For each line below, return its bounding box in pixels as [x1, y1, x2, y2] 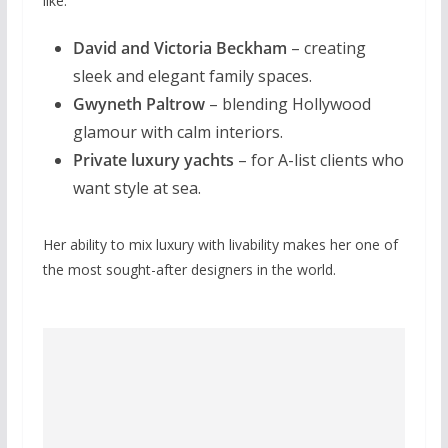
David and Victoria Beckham [72, 36, 287, 59]
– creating [286, 36, 366, 59]
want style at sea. [72, 176, 201, 199]
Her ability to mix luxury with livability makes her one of [42, 234, 398, 254]
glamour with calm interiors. [72, 120, 283, 143]
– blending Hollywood [204, 92, 371, 115]
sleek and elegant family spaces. [72, 64, 312, 87]
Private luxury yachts [72, 148, 234, 171]
